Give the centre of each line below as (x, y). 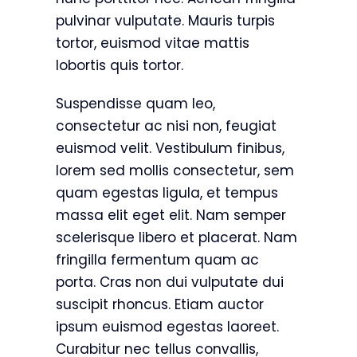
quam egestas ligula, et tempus (167, 193)
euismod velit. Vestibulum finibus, (170, 149)
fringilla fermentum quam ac (157, 260)
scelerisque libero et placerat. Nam (176, 238)
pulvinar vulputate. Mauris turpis (165, 21)
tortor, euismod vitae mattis (152, 43)
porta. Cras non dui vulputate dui (169, 282)
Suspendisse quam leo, (135, 104)
